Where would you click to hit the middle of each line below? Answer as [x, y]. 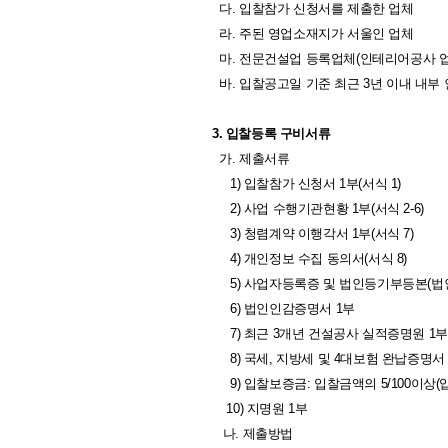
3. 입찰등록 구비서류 [271, 133]
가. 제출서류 [251, 158]
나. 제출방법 [252, 433]
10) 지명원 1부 [260, 408]
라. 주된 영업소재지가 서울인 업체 [313, 33]
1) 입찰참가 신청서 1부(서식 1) [306, 183]
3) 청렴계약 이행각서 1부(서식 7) [313, 233]
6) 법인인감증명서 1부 [283, 308]
